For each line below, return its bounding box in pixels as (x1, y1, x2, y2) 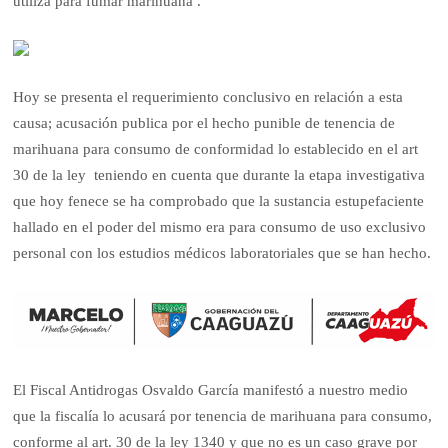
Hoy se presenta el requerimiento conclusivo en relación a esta (13, 89, 404, 106)
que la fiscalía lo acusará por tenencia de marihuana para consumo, (13, 407, 433, 424)
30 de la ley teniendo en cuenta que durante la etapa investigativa (13, 167, 426, 184)
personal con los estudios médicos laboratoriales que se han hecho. (13, 245, 432, 262)
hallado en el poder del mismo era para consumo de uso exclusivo (13, 219, 427, 236)
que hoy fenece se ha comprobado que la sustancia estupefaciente (13, 193, 425, 210)
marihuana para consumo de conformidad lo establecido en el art (13, 141, 419, 158)
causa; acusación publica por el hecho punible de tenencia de (13, 115, 396, 132)
